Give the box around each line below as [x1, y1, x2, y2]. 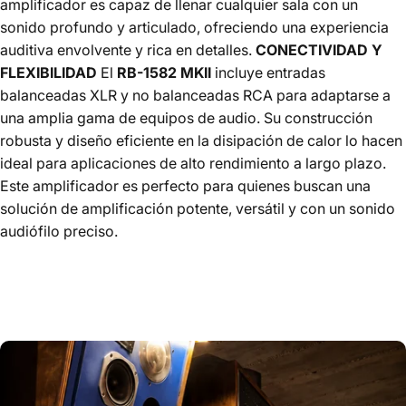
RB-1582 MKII [117, 63, 211, 82]
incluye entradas [211, 63, 325, 82]
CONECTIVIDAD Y [256, 40, 382, 59]
